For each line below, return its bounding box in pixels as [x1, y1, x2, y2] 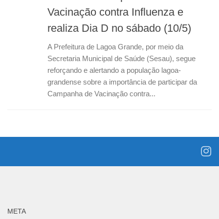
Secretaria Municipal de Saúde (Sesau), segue [47, 54, 196, 63]
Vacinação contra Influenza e [47, 5, 183, 18]
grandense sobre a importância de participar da [47, 77, 197, 86]
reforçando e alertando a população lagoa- [47, 66, 181, 74]
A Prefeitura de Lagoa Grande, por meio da [47, 42, 183, 51]
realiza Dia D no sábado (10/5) [47, 22, 191, 34]
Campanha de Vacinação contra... [47, 89, 155, 98]
